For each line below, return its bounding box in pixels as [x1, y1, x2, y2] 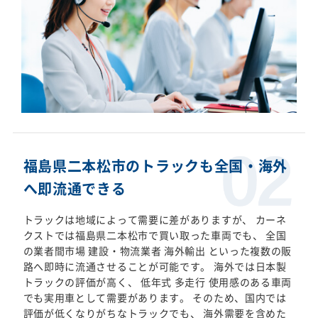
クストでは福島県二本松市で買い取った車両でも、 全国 [23, 228, 287, 243]
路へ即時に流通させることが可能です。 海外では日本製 [23, 259, 287, 274]
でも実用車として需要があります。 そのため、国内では [23, 290, 287, 305]
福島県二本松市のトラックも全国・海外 [23, 155, 288, 177]
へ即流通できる [23, 178, 126, 199]
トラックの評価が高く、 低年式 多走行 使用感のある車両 [23, 275, 292, 290]
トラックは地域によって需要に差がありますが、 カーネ [23, 212, 287, 227]
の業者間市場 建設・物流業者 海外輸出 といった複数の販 [23, 243, 292, 258]
